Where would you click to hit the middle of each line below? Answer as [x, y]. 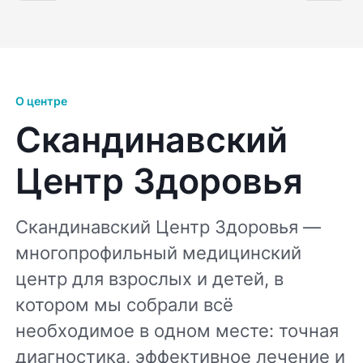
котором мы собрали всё [125, 304]
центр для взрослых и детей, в [150, 278]
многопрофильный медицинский [159, 252]
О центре [42, 100]
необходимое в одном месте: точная [177, 330]
